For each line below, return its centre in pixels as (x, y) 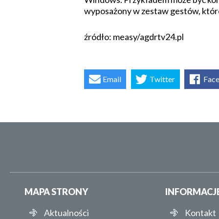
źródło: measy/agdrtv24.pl (134, 37)
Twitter (162, 79)
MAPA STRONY (56, 192)
